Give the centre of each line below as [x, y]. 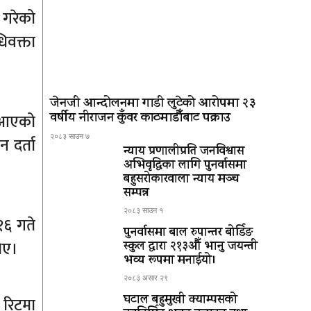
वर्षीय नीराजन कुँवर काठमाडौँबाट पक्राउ [140, 119]
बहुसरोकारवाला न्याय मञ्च [182, 180]
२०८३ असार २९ [146, 277]
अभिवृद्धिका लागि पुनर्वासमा [185, 166]
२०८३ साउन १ [143, 210]
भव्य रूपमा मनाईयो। [170, 261]
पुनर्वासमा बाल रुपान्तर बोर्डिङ [188, 233]
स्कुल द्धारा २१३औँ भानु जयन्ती [191, 247]
